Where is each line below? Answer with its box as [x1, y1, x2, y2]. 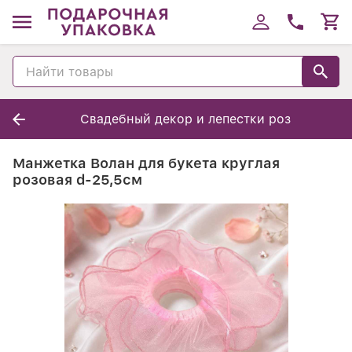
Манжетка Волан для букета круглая [13, 155, 280, 171]
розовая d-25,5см [13, 171, 142, 188]
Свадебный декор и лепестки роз [80, 112, 291, 126]
